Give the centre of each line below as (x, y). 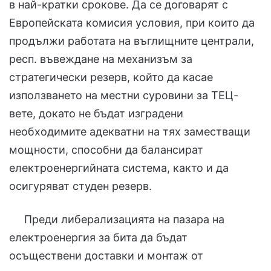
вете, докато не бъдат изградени (96, 113)
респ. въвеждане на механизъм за (101, 59)
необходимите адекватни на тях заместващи (130, 131)
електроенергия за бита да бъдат (98, 237)
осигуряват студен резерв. (80, 186)
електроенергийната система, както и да (119, 168)
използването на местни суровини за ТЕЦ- (124, 95)
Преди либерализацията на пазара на (117, 219)
